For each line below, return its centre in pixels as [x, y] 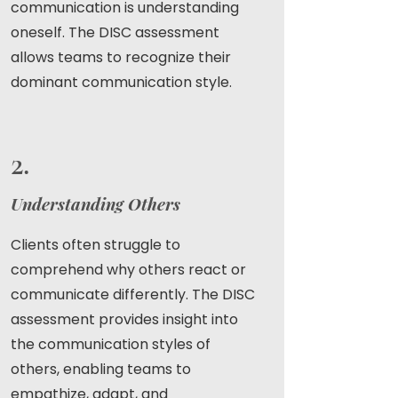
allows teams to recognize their [121, 57]
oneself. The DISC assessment [115, 32]
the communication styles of [111, 344]
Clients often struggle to [96, 245]
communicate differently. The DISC [133, 295]
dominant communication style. [121, 82]
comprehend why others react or [128, 270]
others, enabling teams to [101, 369]
